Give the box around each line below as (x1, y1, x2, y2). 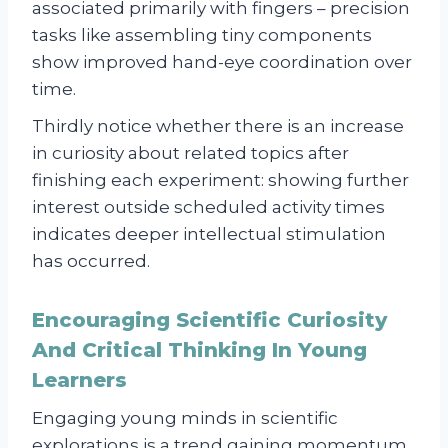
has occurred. (32, 251, 150, 272)
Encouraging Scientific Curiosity (32, 308, 387, 333)
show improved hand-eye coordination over (32, 52, 412, 73)
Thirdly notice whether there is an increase (32, 116, 404, 137)
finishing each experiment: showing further (32, 170, 409, 191)
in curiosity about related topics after (32, 143, 349, 164)
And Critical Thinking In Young (32, 338, 367, 363)
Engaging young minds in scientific (32, 408, 338, 429)
